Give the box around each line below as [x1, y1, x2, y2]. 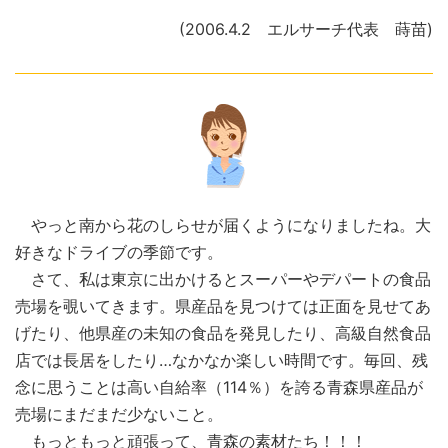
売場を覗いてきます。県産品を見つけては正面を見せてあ [15, 296, 431, 317]
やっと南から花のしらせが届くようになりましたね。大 [15, 215, 431, 236]
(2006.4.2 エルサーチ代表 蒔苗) [179, 19, 433, 40]
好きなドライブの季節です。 [15, 242, 223, 263]
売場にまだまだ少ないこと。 [15, 404, 223, 425]
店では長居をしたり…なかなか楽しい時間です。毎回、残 [15, 350, 428, 371]
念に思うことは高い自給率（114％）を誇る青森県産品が [15, 377, 423, 398]
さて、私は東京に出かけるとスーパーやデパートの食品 [15, 269, 431, 290]
